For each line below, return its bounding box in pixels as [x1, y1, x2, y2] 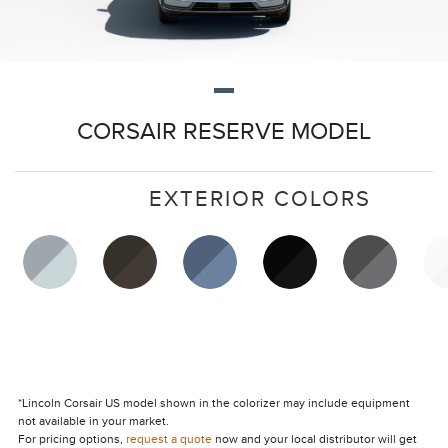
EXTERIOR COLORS [149, 186, 371, 213]
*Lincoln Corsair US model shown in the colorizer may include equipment [17, 396, 410, 411]
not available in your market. [17, 414, 169, 429]
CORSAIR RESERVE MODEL [77, 117, 371, 147]
